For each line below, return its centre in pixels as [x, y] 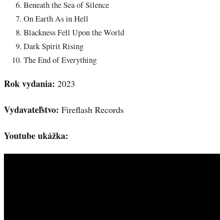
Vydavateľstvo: [33, 110]
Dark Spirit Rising [54, 46]
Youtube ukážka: [36, 135]
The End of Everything [60, 60]
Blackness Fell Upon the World [74, 33]
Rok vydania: [31, 84]
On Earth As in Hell [56, 19]
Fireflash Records [93, 110]
